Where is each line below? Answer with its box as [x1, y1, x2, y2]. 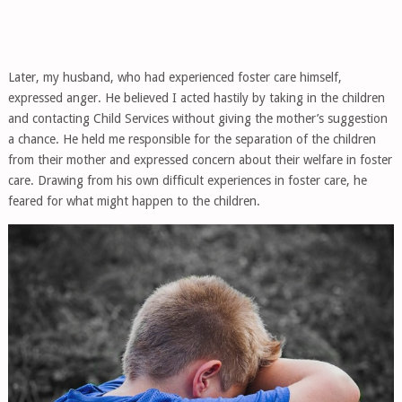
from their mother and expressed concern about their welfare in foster [7, 153, 392, 168]
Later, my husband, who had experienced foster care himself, [7, 70, 342, 85]
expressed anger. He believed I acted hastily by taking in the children [7, 91, 385, 106]
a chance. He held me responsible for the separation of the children [7, 132, 376, 147]
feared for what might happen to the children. [7, 194, 260, 209]
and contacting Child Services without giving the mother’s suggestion [7, 111, 388, 127]
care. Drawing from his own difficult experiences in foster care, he [7, 173, 367, 188]
